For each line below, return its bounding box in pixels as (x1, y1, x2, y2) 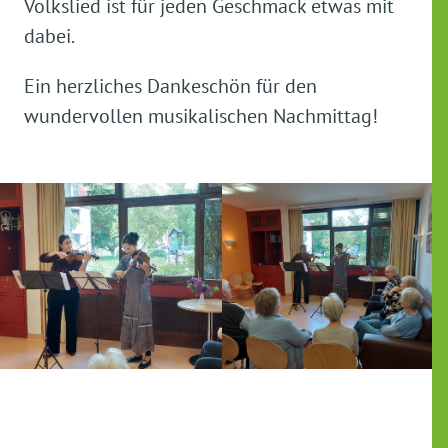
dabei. (24, 23, 75, 49)
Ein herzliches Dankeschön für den (24, 73, 317, 99)
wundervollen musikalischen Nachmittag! (24, 103, 378, 129)
